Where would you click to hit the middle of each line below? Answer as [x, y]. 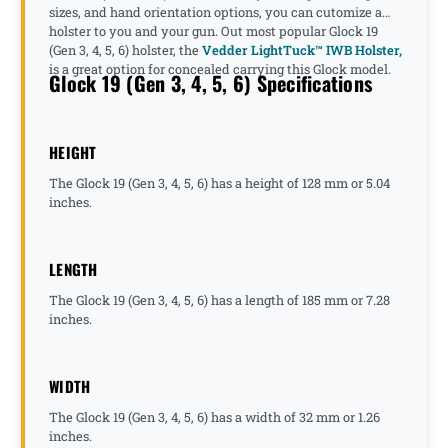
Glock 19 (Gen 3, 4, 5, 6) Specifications [210, 82]
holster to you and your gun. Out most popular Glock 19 [213, 31]
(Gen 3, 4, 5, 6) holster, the [125, 50]
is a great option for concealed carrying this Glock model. [221, 69]
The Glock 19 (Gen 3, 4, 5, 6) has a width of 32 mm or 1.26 [214, 416]
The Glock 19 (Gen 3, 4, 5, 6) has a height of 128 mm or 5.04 [219, 182]
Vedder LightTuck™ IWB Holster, [302, 50]
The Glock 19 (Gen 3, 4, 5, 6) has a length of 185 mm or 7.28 [219, 299]
